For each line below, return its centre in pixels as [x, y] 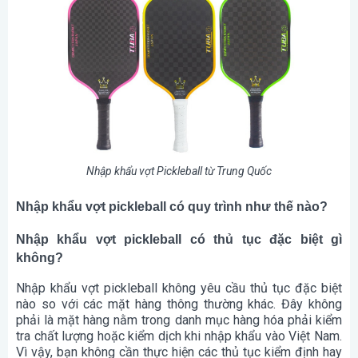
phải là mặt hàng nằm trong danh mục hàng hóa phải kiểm [179, 320]
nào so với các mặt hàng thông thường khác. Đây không [179, 304]
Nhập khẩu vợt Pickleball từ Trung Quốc [179, 171]
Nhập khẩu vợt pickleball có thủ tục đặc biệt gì [179, 240]
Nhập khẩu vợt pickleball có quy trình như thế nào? [172, 206]
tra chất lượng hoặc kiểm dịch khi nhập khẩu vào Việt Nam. [179, 336]
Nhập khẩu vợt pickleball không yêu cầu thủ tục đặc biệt [179, 288]
